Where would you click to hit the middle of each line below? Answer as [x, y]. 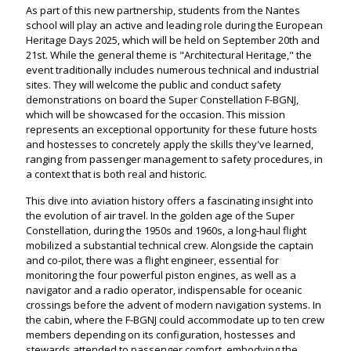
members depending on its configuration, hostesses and [161, 335]
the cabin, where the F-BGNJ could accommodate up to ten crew [175, 320]
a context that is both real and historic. [116, 174]
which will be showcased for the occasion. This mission [156, 114]
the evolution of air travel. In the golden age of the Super [160, 215]
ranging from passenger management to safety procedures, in [174, 159]
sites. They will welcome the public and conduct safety [154, 85]
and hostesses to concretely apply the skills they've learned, [170, 144]
